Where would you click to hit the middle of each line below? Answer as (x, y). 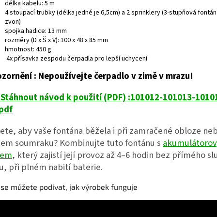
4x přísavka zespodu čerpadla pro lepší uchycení (76, 58)
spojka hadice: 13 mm (36, 31)
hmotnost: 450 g (28, 49)
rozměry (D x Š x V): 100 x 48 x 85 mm (56, 40)
